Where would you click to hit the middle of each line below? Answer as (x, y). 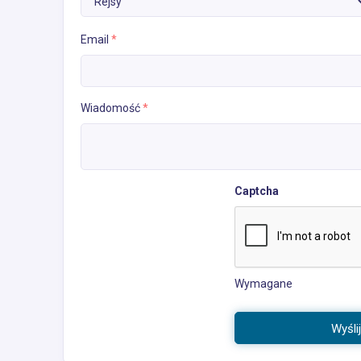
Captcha (257, 191)
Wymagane (263, 283)
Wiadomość (112, 108)
